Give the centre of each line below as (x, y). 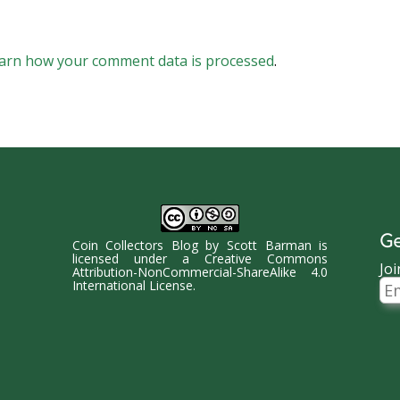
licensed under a (138, 259)
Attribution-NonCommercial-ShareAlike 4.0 (200, 272)
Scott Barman (269, 246)
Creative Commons (267, 259)
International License (132, 286)
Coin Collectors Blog (135, 246)
